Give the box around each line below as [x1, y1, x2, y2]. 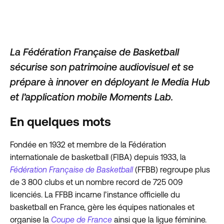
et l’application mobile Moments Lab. [10, 91, 173, 103]
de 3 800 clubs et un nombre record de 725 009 [10, 177, 182, 187]
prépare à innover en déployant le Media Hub [10, 76, 210, 88]
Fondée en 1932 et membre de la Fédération [10, 140, 166, 149]
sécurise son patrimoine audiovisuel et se [10, 61, 193, 73]
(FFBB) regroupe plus [133, 165, 210, 174]
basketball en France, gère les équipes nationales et [10, 202, 194, 212]
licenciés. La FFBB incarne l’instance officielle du [10, 190, 180, 199]
